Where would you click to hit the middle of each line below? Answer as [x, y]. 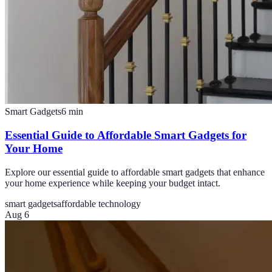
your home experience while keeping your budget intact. [113, 183]
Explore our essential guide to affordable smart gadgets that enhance [135, 172]
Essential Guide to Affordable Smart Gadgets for [126, 135]
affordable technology [99, 203]
